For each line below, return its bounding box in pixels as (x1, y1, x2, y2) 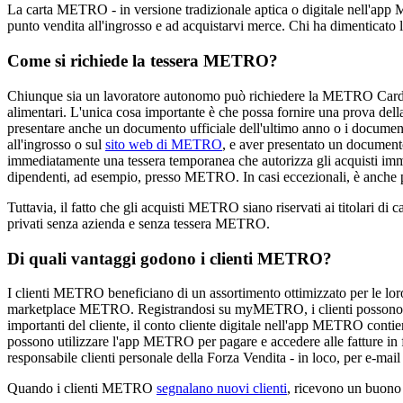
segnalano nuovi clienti (157, 381, 287, 397)
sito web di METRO (105, 136, 222, 152)
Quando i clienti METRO (7, 381, 157, 397)
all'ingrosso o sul (7, 136, 105, 152)
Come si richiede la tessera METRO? (7, 51, 278, 71)
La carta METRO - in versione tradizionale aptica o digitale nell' (7, 2, 371, 18)
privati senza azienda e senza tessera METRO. (7, 215, 270, 231)
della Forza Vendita (176, 350, 286, 366)
